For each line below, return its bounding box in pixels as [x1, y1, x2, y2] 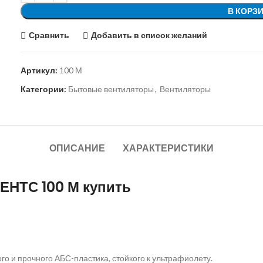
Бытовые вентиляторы [68, 83, 154, 94]
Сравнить [28, 30, 69, 40]
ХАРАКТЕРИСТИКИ [123, 141, 214, 155]
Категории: [21, 83, 67, 94]
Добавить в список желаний [90, 30, 207, 40]
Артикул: [21, 65, 60, 75]
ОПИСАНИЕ [49, 141, 105, 155]
